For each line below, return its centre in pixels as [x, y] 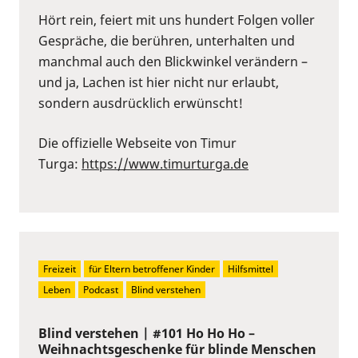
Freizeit [60, 268]
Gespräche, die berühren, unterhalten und [167, 40]
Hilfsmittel [251, 268]
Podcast [101, 289]
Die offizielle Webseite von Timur [137, 143]
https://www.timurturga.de [165, 163]
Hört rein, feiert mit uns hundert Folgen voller [177, 20]
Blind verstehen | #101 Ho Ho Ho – [147, 333]
